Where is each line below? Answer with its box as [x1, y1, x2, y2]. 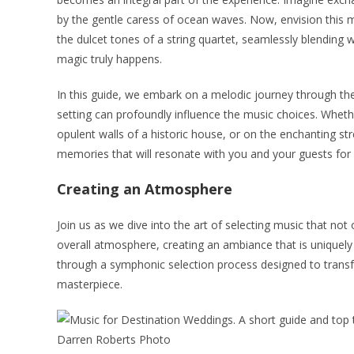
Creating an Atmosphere [57, 179, 232, 199]
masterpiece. [57, 277, 122, 292]
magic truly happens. [57, 51, 162, 67]
